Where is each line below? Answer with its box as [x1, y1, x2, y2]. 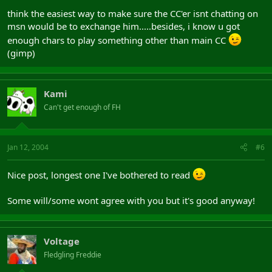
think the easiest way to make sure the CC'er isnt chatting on [7, 7, 258, 19]
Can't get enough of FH [44, 102, 121, 112]
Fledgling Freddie [44, 249, 101, 260]
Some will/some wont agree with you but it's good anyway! [7, 194, 255, 206]
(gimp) [7, 47, 35, 59]
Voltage [44, 234, 80, 247]
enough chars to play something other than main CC [7, 34, 228, 46]
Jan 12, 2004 [7, 141, 49, 152]
